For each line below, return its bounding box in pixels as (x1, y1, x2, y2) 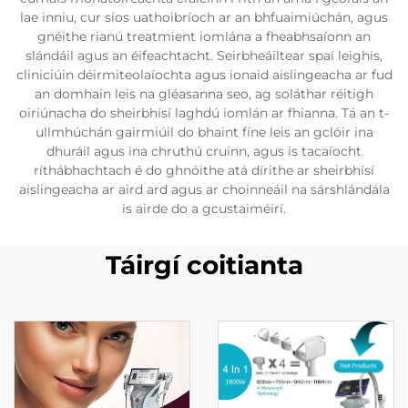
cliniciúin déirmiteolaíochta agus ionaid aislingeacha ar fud (15, 66, 393, 83)
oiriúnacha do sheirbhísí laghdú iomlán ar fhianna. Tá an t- (19, 104, 389, 121)
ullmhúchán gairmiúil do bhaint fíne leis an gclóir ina (35, 123, 373, 140)
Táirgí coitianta (105, 249, 303, 280)
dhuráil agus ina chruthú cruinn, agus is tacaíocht (46, 142, 362, 159)
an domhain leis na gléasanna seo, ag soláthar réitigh (35, 85, 373, 102)
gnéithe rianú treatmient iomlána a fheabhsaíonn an (37, 27, 371, 45)
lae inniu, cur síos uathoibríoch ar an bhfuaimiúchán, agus (20, 8, 388, 25)
